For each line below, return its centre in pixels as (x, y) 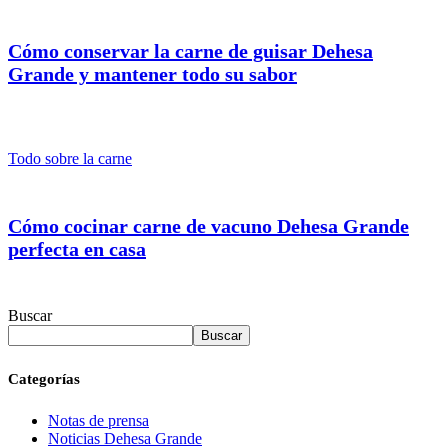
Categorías (44, 378)
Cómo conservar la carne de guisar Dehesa (190, 50)
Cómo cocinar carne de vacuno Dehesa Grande (208, 225)
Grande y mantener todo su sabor (152, 73)
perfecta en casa (77, 248)
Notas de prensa (98, 421)
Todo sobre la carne (70, 159)
